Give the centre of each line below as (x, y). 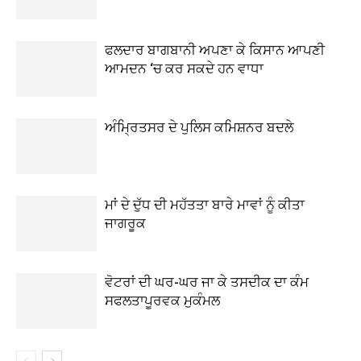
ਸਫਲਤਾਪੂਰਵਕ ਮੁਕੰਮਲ (162, 301)
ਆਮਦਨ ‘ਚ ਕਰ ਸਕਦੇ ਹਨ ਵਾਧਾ (184, 68)
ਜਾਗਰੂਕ (125, 223)
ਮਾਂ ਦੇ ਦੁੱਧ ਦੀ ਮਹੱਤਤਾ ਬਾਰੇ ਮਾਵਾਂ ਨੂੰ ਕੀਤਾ (205, 205)
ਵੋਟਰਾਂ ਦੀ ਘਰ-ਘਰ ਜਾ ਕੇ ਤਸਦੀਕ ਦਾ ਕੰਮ (207, 282)
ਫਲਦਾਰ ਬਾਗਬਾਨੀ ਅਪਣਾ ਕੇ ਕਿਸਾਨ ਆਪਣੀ (215, 50)
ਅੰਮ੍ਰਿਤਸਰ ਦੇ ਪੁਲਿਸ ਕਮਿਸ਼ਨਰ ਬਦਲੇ (199, 127)
